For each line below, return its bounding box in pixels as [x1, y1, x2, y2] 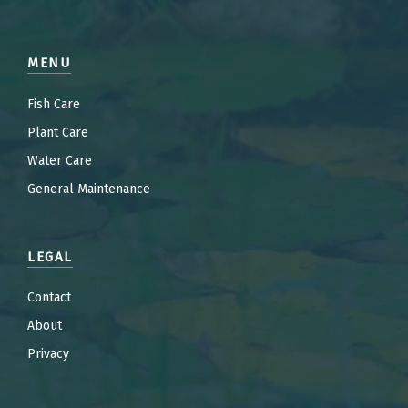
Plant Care [27, 124, 88, 140]
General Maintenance [27, 180, 150, 197]
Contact [27, 290, 71, 306]
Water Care [27, 152, 92, 168]
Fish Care [27, 96, 80, 112]
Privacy [27, 346, 69, 362]
